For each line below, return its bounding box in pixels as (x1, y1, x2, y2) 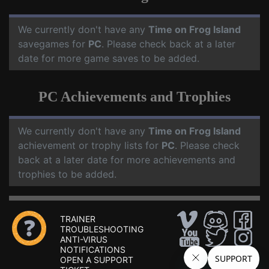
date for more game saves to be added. (18, 52, 199, 64)
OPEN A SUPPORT (60, 255, 133, 265)
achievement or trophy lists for (18, 139, 162, 151)
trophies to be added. (18, 168, 116, 180)
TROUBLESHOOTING (60, 224, 144, 234)
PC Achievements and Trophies (38, 89, 231, 104)
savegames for (18, 38, 88, 50)
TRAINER (60, 214, 95, 224)
